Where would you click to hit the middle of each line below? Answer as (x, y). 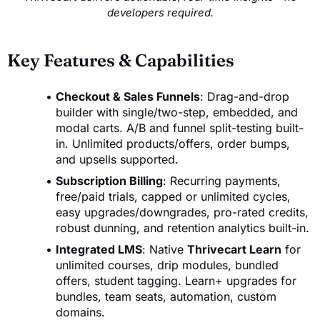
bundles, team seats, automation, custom (166, 297)
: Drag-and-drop (245, 97)
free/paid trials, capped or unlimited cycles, (173, 197)
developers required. (160, 13)
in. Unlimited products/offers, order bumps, (173, 144)
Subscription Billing (109, 181)
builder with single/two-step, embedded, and (177, 112)
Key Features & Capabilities (121, 61)
